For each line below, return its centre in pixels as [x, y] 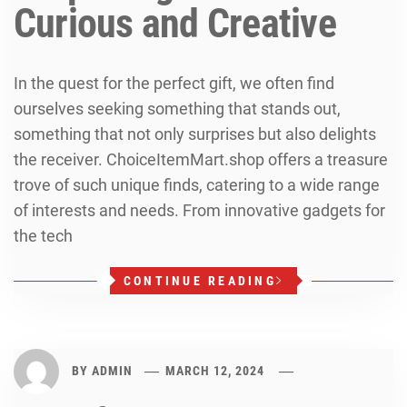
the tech [43, 236]
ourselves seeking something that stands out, [177, 109]
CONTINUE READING [199, 281]
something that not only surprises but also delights [195, 134]
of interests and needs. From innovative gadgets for [199, 210]
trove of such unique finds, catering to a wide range [197, 185]
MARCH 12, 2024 [215, 370]
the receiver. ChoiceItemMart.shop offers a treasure [201, 159]
